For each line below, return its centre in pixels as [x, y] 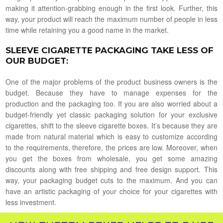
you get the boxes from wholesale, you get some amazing [111, 158]
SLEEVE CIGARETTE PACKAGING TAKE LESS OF [110, 50]
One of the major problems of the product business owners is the [111, 81]
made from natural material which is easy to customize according [111, 136]
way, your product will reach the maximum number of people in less [111, 19]
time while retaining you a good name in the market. [87, 30]
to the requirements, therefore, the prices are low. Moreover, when [111, 147]
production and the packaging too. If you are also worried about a [111, 103]
